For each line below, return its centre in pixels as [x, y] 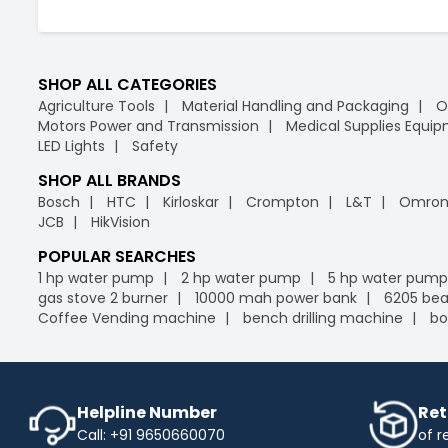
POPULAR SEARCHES [117, 256]
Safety [155, 145]
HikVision [120, 221]
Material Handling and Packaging [295, 105]
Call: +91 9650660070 [151, 434]
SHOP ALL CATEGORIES [127, 84]
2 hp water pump [241, 277]
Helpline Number [147, 412]
